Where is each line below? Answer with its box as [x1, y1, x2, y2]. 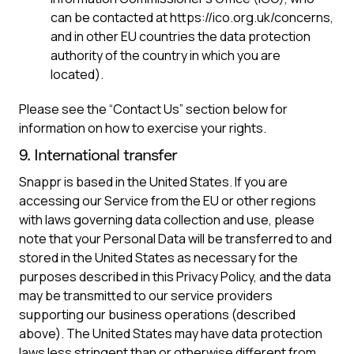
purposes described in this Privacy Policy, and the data [19, 268, 331, 285]
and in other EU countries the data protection [51, 28, 311, 45]
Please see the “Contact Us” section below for [19, 100, 288, 118]
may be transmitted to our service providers [19, 287, 273, 304]
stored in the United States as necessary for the [19, 249, 298, 266]
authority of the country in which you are [51, 47, 281, 64]
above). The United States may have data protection [19, 325, 322, 342]
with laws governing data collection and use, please [19, 211, 314, 228]
